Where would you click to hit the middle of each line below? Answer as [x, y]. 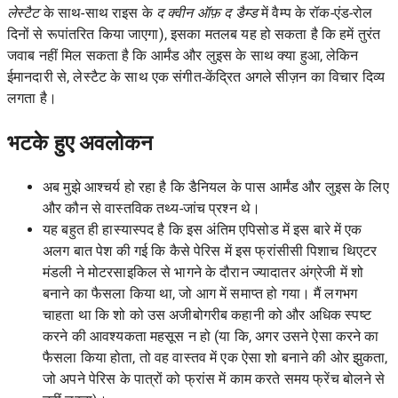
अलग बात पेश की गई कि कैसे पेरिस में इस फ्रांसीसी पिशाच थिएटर [210, 251]
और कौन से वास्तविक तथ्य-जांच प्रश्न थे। [152, 208]
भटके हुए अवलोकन [80, 143]
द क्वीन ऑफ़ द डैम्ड [207, 12]
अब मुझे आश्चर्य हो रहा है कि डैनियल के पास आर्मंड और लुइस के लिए [216, 187]
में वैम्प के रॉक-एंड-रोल [315, 12]
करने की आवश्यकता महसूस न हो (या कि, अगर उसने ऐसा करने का [211, 336]
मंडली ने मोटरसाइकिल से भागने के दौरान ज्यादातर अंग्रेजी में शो [203, 272]
